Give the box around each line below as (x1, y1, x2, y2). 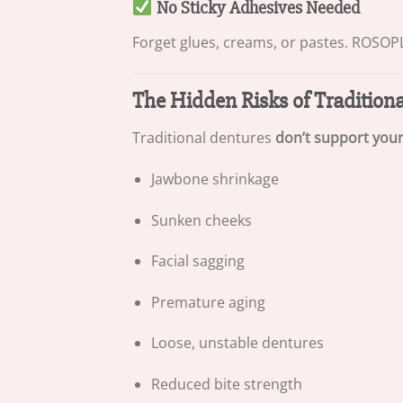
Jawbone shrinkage (150, 168, 279, 189)
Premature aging (150, 291, 265, 312)
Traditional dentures (132, 128, 275, 148)
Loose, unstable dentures (150, 333, 324, 354)
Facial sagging (150, 251, 245, 272)
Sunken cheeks (150, 210, 252, 230)
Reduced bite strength (150, 373, 302, 394)
